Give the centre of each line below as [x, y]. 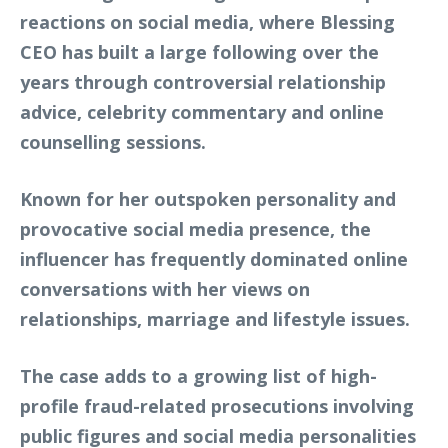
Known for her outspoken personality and [208, 198]
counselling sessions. [113, 141]
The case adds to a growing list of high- [198, 375]
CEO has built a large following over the [199, 51]
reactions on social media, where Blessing [207, 21]
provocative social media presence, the [195, 228]
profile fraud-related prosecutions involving [217, 405]
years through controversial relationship [203, 81]
